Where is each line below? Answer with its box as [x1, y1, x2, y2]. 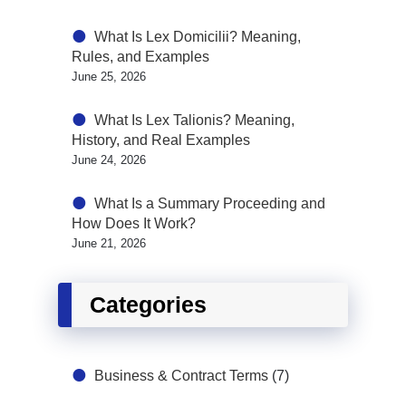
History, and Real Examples [72, 132, 250, 148]
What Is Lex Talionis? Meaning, [94, 112, 295, 128]
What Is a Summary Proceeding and [94, 196, 325, 211]
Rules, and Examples [72, 49, 209, 64]
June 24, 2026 [72, 153, 146, 167]
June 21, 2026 [72, 237, 146, 250]
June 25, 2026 [72, 70, 146, 83]
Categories [90, 292, 207, 317]
